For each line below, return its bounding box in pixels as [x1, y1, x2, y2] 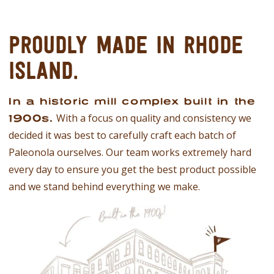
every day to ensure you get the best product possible [9, 163, 256, 176]
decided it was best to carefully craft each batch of [9, 128, 236, 142]
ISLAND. [9, 56, 78, 84]
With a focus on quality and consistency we [53, 111, 251, 125]
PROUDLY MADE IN [9, 30, 183, 59]
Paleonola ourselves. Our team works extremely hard [9, 146, 251, 159]
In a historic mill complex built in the [9, 95, 256, 107]
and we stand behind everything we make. [9, 180, 200, 193]
